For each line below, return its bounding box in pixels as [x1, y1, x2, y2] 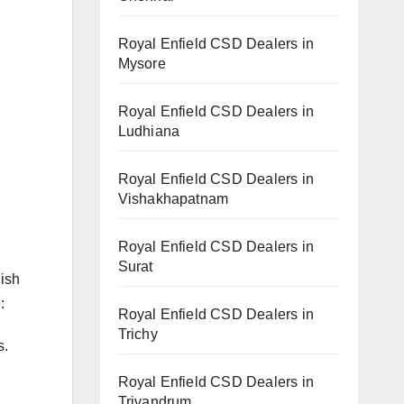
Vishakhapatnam [117, 190, 229, 207]
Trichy [117, 326, 158, 342]
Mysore [117, 55, 166, 71]
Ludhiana [117, 123, 180, 139]
